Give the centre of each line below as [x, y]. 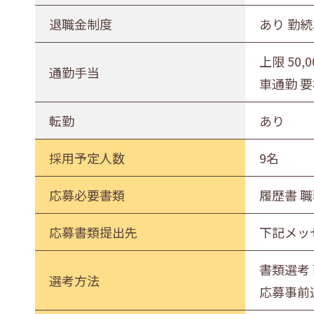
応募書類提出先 [94, 232]
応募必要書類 [87, 195]
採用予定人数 [87, 158]
